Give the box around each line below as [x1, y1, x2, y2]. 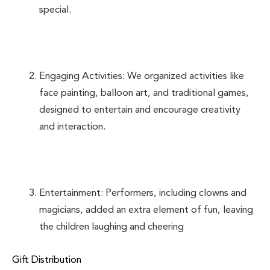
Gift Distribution [12, 250, 81, 268]
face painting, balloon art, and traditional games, [39, 83, 249, 101]
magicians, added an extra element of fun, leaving [39, 200, 253, 218]
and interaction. [39, 117, 105, 135]
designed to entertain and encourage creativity [39, 100, 240, 118]
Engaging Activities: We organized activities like [39, 66, 244, 84]
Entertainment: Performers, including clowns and [39, 183, 246, 201]
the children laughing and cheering [39, 217, 184, 235]
